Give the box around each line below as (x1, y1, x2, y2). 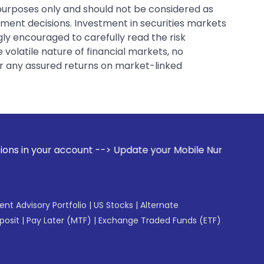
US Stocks (94, 199, 133, 211)
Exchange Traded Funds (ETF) (98, 214, 221, 226)
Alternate (140, 199, 179, 211)
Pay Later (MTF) (27, 214, 91, 226)
